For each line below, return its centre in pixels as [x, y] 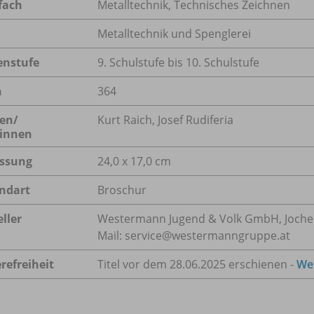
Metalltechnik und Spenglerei [174, 34]
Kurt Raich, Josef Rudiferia [165, 120]
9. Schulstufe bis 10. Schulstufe [178, 63]
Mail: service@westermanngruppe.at [194, 236]
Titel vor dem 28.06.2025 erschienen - [197, 265]
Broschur [122, 190]
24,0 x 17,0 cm [134, 162]
